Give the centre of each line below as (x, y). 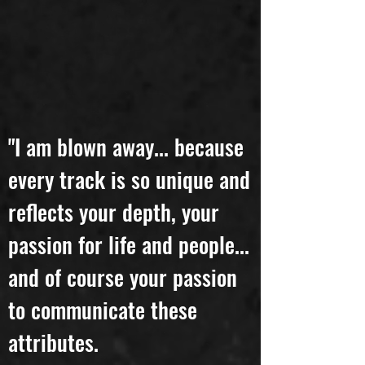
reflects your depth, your (114, 235)
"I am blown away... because (126, 169)
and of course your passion (123, 300)
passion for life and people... (129, 267)
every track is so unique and (129, 202)
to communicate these (103, 332)
